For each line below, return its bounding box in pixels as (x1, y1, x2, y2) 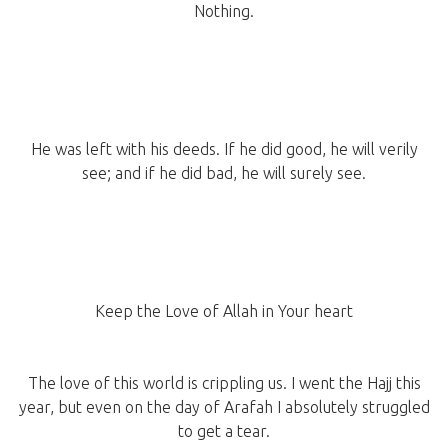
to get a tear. (178, 422, 270, 441)
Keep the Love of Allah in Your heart (95, 302, 353, 321)
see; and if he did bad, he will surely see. (82, 164, 366, 183)
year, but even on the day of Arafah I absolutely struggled (18, 398, 430, 417)
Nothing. (194, 2, 254, 21)
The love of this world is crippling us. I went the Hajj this (27, 374, 421, 393)
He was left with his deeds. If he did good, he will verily (30, 140, 418, 159)
